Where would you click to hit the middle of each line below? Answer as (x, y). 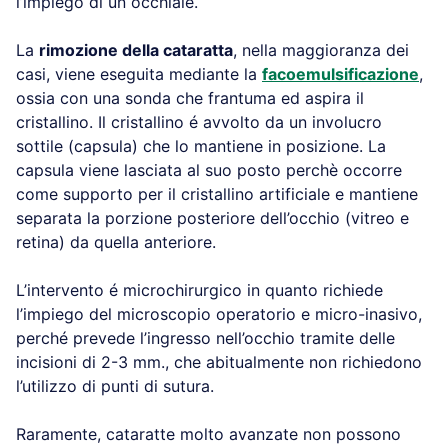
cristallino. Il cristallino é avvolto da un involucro (199, 121)
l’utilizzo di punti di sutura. (115, 385)
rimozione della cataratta (136, 49)
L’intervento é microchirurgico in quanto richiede (199, 289)
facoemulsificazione (340, 73)
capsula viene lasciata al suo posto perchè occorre (209, 169)
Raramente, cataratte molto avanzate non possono (208, 433)
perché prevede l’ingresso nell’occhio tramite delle (205, 337)
